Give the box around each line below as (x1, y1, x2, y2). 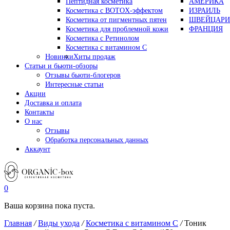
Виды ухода (38, 219, 80, 227)
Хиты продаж (73, 53, 116, 61)
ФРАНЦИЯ (189, 25, 223, 33)
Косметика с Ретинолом (66, 34, 139, 43)
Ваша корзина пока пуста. (4, 201, 95, 210)
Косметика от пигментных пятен (66, 16, 167, 24)
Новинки (45, 53, 73, 61)
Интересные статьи (45, 81, 104, 89)
